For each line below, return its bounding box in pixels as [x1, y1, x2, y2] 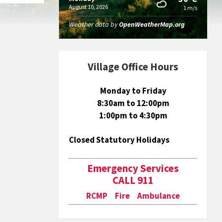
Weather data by [69, 20, 119, 29]
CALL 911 [112, 173, 154, 187]
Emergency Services [87, 162, 179, 175]
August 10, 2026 [69, 3, 109, 11]
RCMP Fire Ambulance [86, 190, 180, 202]
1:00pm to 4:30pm [99, 110, 167, 121]
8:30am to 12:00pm [97, 98, 169, 109]
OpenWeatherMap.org [119, 20, 185, 29]
